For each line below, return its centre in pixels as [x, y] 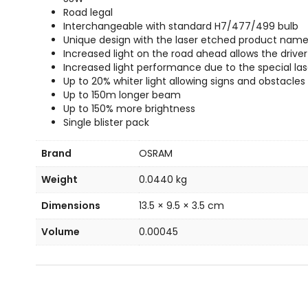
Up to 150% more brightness [129, 109]
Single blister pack [106, 122]
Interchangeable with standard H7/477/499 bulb [181, 26]
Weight [59, 179]
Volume [60, 232]
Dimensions [71, 206]
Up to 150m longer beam [122, 95]
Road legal [88, 12]
